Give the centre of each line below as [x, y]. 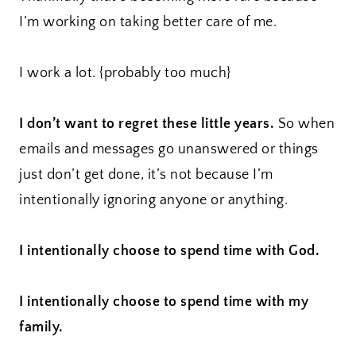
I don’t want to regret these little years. [147, 124]
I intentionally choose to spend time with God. [169, 252]
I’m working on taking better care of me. [148, 23]
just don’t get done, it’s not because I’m [146, 175]
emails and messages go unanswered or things [169, 150]
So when [304, 124]
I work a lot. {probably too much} [125, 74]
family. [41, 328]
